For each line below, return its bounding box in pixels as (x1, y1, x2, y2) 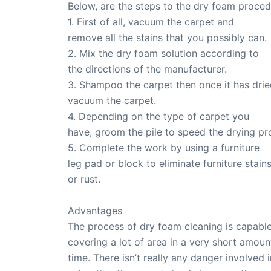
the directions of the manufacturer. (68, 63, 227, 76)
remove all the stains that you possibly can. (68, 31, 267, 44)
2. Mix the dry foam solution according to (68, 47, 259, 60)
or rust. (68, 173, 100, 186)
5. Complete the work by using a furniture (68, 142, 260, 154)
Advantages (68, 204, 122, 217)
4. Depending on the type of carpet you (68, 110, 249, 123)
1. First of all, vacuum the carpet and (68, 16, 234, 28)
